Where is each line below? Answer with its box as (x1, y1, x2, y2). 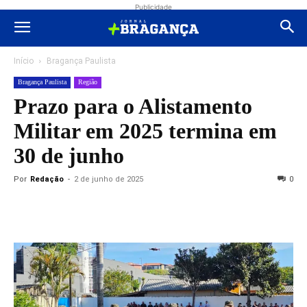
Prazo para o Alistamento (14, 94, 252, 119)
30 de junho (14, 143, 124, 168)
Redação (30, 175, 64, 184)
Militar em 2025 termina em (14, 119, 277, 143)
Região (78, 78, 97, 86)
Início (14, 56, 34, 66)
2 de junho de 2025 (74, 175, 143, 184)
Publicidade (135, 3, 172, 11)
